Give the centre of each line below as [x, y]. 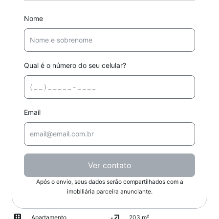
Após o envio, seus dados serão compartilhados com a [109, 182]
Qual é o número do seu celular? [75, 65]
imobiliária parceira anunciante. [109, 191]
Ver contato [109, 165]
